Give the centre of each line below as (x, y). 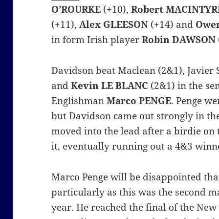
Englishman (78, 101)
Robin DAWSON (179, 40)
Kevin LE (92, 86)
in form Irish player (97, 40)
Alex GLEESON (114, 25)
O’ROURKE (76, 10)
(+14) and (172, 25)
